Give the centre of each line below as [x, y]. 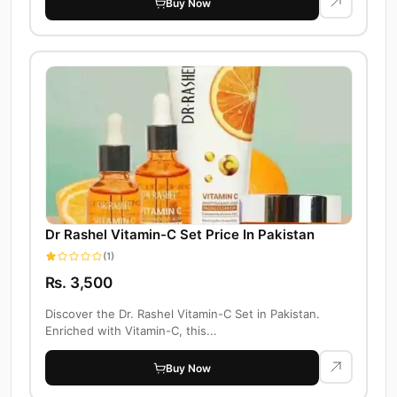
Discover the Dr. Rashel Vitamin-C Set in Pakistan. [182, 314]
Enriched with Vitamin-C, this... [131, 331]
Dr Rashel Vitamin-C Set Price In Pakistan [179, 235]
